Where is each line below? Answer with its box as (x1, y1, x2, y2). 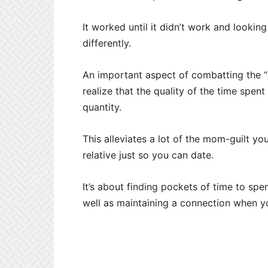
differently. (83, 37, 131, 50)
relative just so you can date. (83, 149, 214, 162)
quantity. (83, 101, 121, 114)
